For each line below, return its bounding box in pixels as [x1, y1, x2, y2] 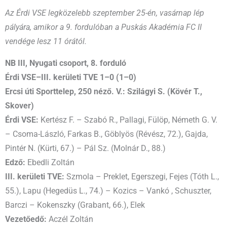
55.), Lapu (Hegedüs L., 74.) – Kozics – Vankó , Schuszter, [5, 186, 211, 196]
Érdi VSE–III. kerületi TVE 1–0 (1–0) [5, 73, 136, 83]
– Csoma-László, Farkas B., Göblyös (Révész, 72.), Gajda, [5, 130, 208, 139]
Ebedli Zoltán [25, 158, 74, 168]
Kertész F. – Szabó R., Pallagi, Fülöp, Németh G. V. [39, 116, 217, 125]
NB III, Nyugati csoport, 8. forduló [5, 59, 126, 68]
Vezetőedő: [5, 215, 47, 224]
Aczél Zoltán [47, 215, 93, 224]
